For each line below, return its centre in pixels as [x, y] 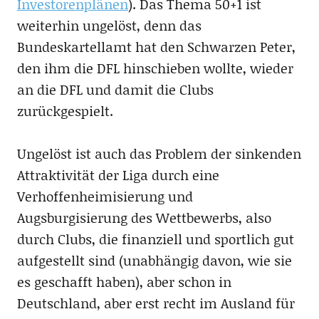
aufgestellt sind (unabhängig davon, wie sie [154, 260]
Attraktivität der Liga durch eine [118, 174]
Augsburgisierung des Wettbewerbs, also [144, 217]
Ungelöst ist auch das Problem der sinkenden [159, 153]
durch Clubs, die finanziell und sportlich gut [155, 239]
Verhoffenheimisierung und [105, 196]
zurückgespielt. [65, 110]
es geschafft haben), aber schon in [124, 281]
